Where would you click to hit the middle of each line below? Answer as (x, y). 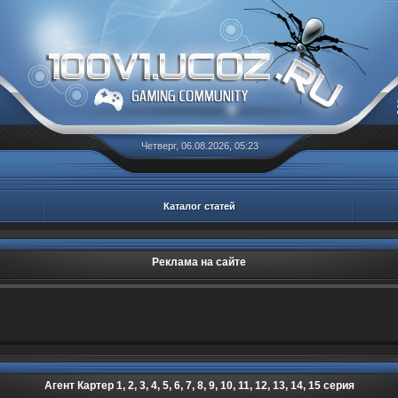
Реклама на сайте (199, 262)
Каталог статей (199, 206)
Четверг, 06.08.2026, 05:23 (199, 146)
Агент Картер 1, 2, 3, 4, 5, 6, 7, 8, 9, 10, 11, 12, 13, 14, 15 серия (199, 386)
